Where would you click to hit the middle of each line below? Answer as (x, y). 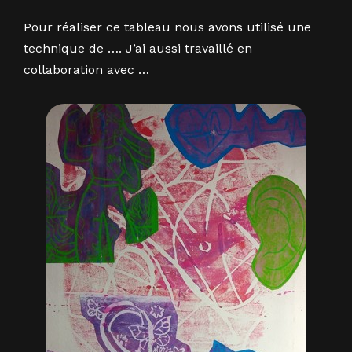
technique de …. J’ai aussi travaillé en (138, 48)
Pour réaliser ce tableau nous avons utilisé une (167, 27)
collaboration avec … (86, 70)
